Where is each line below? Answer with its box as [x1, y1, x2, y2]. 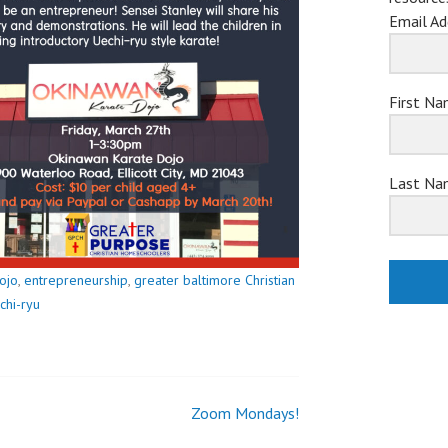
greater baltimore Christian [134, 270, 295, 289]
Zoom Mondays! [191, 402, 299, 423]
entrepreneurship [24, 270, 128, 289]
